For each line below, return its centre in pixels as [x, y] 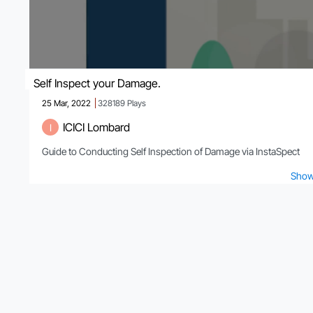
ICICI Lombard [96, 128]
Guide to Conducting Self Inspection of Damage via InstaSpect [171, 152]
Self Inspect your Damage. [97, 83]
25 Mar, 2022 [66, 103]
